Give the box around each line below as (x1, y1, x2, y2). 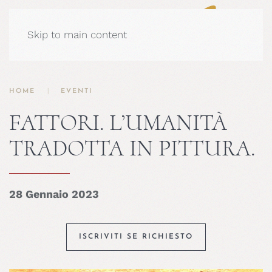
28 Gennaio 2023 (9, 188, 99, 200)
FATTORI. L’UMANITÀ (9, 109, 227, 137)
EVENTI (61, 88, 92, 95)
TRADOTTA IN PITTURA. (9, 134, 255, 162)
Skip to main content (27, 29, 127, 41)
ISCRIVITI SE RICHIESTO (79, 233, 193, 240)
